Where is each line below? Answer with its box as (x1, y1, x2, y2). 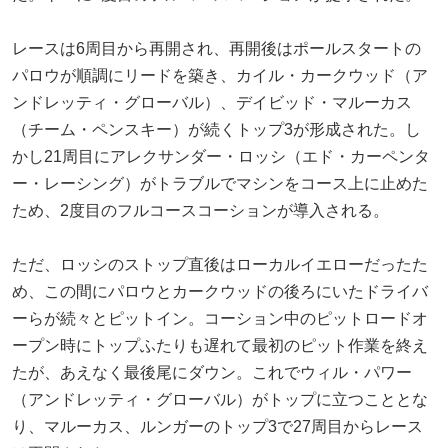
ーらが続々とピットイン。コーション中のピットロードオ (12, 309, 428, 327)
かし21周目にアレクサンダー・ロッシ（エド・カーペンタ (12, 147, 430, 165)
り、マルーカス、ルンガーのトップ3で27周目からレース (12, 417, 423, 435)
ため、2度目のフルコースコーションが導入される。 (12, 201, 389, 219)
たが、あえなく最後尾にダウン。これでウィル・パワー (12, 363, 412, 381)
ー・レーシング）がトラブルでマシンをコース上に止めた (12, 174, 428, 192)
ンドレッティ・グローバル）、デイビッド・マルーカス (12, 93, 412, 111)
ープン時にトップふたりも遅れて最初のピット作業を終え (12, 336, 428, 354)
